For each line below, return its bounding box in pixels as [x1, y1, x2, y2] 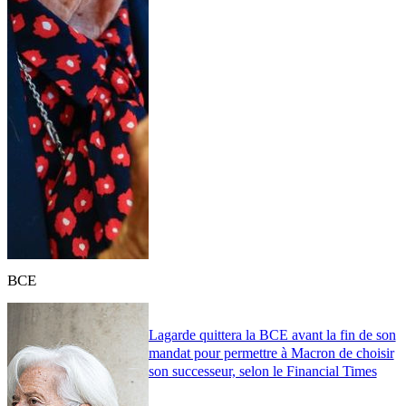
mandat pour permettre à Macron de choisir [148, 345, 394, 362]
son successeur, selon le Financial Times [148, 363, 377, 380]
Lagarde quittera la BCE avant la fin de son [148, 327, 396, 343]
